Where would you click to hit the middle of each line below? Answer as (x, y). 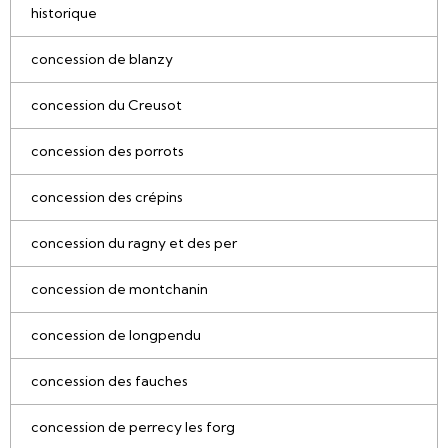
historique (64, 13)
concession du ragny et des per (134, 243)
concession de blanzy (102, 59)
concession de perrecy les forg (133, 427)
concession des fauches (109, 381)
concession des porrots (107, 151)
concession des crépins (107, 197)
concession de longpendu (116, 335)
